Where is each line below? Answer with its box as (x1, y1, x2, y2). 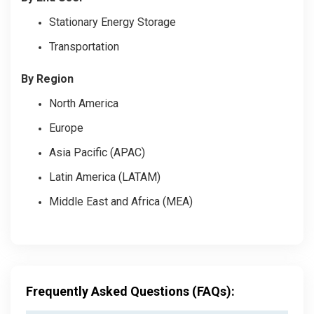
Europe (49, 121, 83, 135)
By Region (21, 71, 74, 86)
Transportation (49, 39, 119, 53)
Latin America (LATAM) (49, 170, 161, 184)
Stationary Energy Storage (49, 15, 176, 29)
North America (49, 96, 118, 110)
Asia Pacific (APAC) (49, 145, 145, 159)
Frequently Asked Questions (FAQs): (26, 283, 235, 299)
